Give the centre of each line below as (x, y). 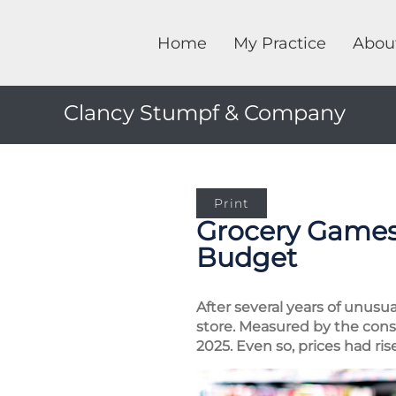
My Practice (279, 43)
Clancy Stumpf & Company (205, 113)
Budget (247, 258)
